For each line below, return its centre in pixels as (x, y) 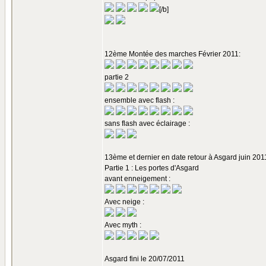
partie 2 (117, 77)
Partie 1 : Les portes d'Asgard (152, 168)
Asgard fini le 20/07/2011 (145, 259)
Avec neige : (124, 202)
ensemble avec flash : (140, 100)
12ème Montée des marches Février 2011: (172, 54)
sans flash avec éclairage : (147, 123)
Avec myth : (123, 225)
